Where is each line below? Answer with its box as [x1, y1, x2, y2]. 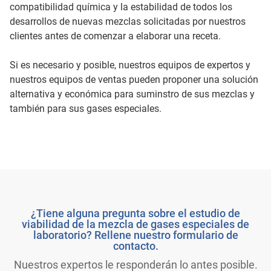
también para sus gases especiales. [10, 102, 162, 114]
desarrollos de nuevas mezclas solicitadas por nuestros [10, 15, 246, 27]
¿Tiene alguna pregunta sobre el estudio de [31, 206, 240, 220]
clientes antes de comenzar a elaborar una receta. [10, 30, 221, 42]
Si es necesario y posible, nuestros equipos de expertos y [10, 59, 250, 71]
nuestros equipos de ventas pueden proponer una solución [10, 73, 258, 85]
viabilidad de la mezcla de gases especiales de [22, 217, 249, 230]
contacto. [113, 239, 158, 252]
